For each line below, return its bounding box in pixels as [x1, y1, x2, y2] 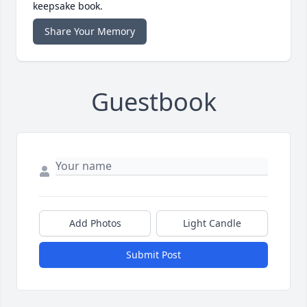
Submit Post [126, 248, 181, 262]
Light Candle [183, 217, 241, 230]
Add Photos [69, 217, 121, 230]
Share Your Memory [45, 25, 135, 38]
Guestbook [90, 85, 217, 119]
